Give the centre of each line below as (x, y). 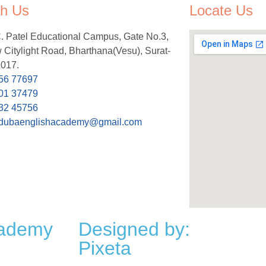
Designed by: (134, 229)
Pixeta (105, 248)
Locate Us (221, 10)
